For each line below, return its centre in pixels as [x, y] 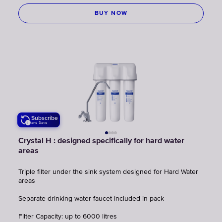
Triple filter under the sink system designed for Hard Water [108, 172]
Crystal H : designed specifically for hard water [101, 141]
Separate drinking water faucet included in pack [91, 198]
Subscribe [45, 118]
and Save [39, 122]
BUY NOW [111, 13]
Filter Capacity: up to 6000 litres [68, 216]
